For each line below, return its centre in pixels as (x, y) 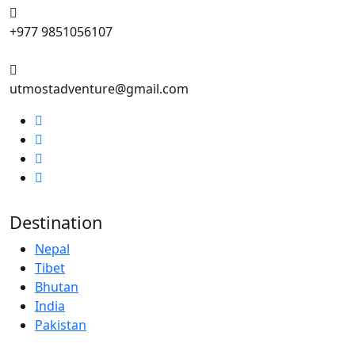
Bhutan (57, 286)
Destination (56, 222)
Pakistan (61, 324)
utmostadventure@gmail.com (99, 88)
